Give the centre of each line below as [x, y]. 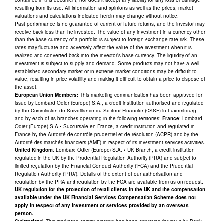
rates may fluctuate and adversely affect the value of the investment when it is [103, 47]
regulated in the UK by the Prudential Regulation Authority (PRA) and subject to [106, 158]
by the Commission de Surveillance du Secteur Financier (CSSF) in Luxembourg [106, 110]
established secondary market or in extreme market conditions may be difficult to [106, 71]
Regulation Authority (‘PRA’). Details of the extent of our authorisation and [99, 173]
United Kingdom [34, 150]
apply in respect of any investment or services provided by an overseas [102, 205]
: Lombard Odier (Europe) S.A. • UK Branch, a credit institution [124, 150]
